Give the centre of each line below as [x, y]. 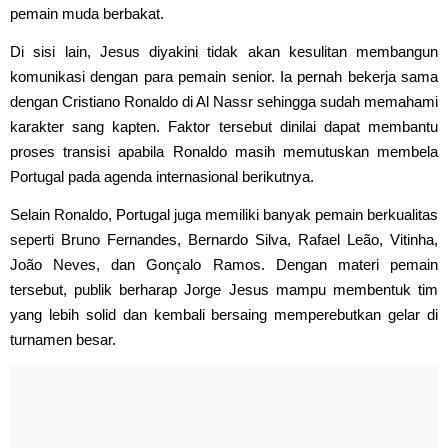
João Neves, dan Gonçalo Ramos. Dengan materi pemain [224, 264]
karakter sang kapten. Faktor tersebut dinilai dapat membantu [224, 126]
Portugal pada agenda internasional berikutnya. [162, 176]
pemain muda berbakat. [87, 13]
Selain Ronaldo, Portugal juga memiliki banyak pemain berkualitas [224, 214]
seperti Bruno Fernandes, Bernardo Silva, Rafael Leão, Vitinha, [224, 239]
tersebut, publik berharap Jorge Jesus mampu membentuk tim [224, 289]
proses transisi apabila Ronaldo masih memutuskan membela [224, 151]
